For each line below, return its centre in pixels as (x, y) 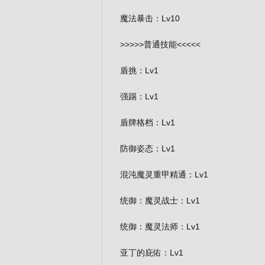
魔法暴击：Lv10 (150, 18)
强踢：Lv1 (139, 96)
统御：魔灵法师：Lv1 (160, 227)
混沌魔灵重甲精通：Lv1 (164, 174)
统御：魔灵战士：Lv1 (160, 201)
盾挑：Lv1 (139, 70)
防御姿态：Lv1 (148, 148)
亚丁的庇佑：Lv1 (152, 253)
